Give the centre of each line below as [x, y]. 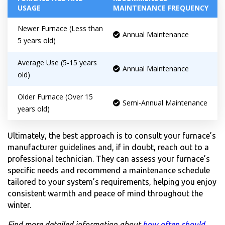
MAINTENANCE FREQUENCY [161, 8]
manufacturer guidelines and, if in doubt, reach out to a [108, 147]
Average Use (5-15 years [57, 62]
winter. [19, 205]
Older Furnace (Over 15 [55, 96]
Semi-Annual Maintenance [165, 102]
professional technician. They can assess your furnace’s [109, 158]
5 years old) [37, 40]
